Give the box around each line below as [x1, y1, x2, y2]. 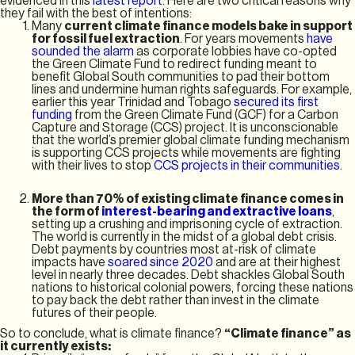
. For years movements [180, 31, 307, 46]
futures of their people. [32, 305, 159, 320]
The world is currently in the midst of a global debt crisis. [32, 229, 337, 244]
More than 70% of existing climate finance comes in [32, 191, 344, 206]
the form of [32, 204, 101, 219]
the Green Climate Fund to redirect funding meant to [32, 56, 317, 71]
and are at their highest [213, 254, 341, 269]
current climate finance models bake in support [64, 18, 353, 33]
